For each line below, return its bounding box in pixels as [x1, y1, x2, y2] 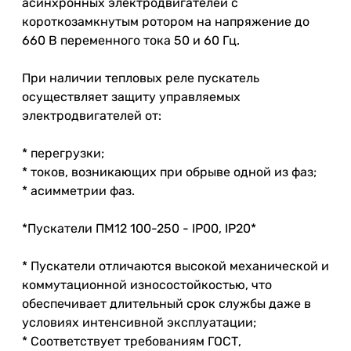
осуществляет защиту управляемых [22, 89, 241, 104]
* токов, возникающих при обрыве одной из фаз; [22, 164, 317, 179]
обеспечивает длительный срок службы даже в [22, 295, 311, 311]
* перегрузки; [22, 145, 104, 161]
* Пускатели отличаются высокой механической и [22, 258, 329, 273]
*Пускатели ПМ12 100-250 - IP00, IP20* [22, 220, 256, 236]
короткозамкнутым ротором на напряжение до [22, 13, 309, 29]
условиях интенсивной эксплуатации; [22, 314, 256, 330]
